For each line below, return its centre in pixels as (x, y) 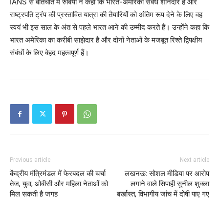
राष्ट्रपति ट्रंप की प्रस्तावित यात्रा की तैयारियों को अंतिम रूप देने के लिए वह (106, 15)
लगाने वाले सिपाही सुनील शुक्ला (170, 184)
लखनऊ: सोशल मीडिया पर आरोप (167, 174)
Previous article (30, 160)
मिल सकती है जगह (34, 194)
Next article (195, 160)
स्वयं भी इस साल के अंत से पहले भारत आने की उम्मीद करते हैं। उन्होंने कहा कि (109, 27)
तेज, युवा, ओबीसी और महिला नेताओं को (59, 184)
